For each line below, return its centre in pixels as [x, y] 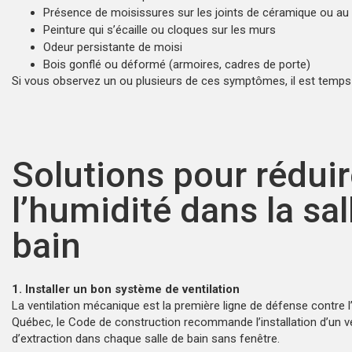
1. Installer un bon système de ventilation [126, 289]
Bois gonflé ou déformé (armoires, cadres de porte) [177, 64]
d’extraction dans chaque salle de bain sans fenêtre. [146, 338]
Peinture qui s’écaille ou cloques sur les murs [159, 29]
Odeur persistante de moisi [113, 47]
